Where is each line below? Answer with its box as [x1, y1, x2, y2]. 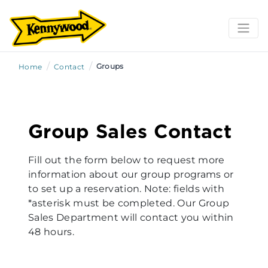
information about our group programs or [28, 169, 234, 181]
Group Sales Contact [28, 118, 232, 145]
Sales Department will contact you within [28, 212, 234, 224]
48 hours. [28, 226, 74, 238]
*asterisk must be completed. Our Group [28, 197, 230, 209]
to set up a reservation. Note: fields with [28, 183, 225, 195]
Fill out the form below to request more [28, 154, 225, 166]
